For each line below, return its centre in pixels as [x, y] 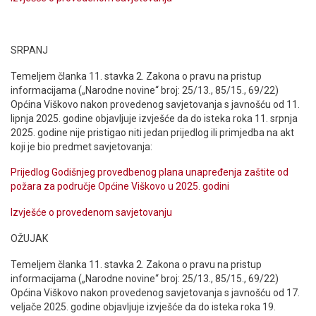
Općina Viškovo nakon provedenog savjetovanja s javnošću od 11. [155, 104]
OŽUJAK [29, 239]
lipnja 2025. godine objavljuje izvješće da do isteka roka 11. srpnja [154, 118]
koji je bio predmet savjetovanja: [81, 146]
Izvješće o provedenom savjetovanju [91, 213]
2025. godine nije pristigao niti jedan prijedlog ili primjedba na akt [152, 132]
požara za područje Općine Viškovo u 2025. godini [120, 187]
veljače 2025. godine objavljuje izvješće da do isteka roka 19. [143, 306]
